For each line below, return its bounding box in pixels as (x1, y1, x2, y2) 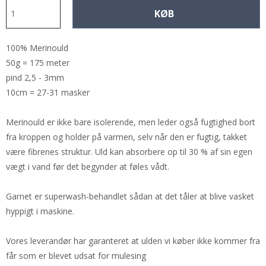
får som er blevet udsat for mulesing (6, 249, 146, 261)
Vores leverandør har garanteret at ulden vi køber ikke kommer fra (6, 235, 260, 246)
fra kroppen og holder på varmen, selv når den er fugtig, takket (6, 131, 247, 142)
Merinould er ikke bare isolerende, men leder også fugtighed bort (6, 116, 255, 128)
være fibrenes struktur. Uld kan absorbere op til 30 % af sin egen (6, 145, 252, 157)
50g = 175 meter (6, 56, 69, 68)
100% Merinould (6, 42, 68, 53)
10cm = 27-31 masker (6, 86, 90, 98)
